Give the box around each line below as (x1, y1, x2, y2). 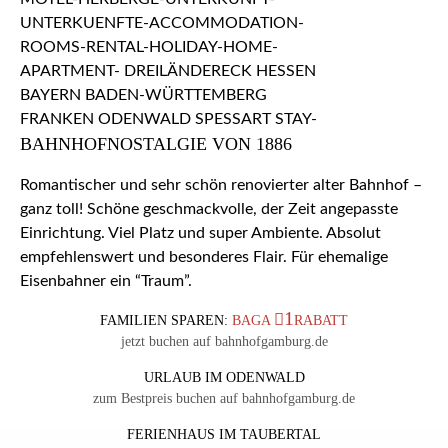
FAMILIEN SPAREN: (99, 313, 232, 329)
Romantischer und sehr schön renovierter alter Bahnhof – (20, 177, 422, 194)
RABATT (294, 313, 349, 329)
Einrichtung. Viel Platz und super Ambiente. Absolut (20, 225, 381, 242)
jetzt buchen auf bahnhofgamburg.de (120, 334, 328, 350)
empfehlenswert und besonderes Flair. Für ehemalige (20, 249, 388, 266)
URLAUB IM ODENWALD (143, 370, 305, 386)
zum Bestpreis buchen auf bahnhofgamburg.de (93, 391, 355, 407)
